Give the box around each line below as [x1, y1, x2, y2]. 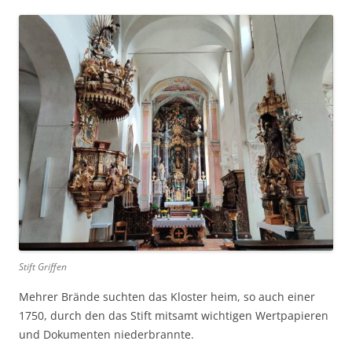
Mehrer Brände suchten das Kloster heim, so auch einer [19, 288, 315, 304]
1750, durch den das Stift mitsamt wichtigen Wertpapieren [19, 307, 328, 323]
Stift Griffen [19, 259, 67, 273]
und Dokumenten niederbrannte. [19, 326, 194, 342]
